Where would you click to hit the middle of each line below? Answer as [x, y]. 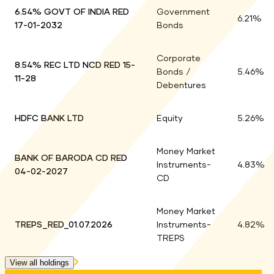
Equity [170, 119]
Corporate [179, 59]
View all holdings [39, 263]
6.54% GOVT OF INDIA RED [72, 13]
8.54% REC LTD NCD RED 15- [75, 66]
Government [183, 13]
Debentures [181, 86]
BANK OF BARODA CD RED [71, 159]
